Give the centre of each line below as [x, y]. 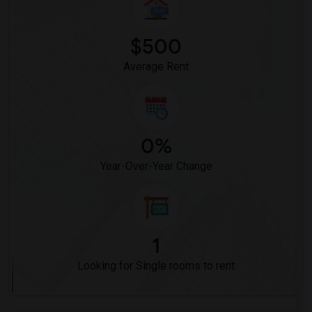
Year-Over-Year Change [156, 166]
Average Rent [156, 67]
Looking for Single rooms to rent [156, 266]
